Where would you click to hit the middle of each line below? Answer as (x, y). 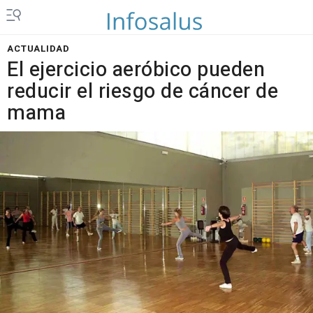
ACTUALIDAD (38, 49)
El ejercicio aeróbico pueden (136, 70)
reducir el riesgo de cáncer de (143, 92)
